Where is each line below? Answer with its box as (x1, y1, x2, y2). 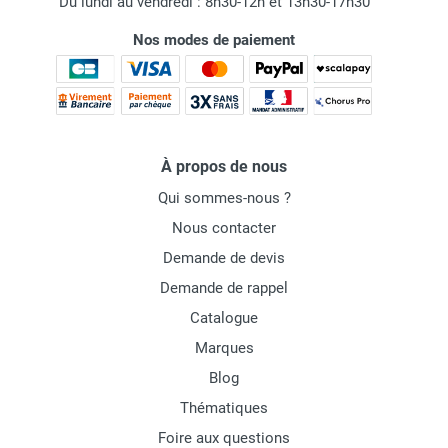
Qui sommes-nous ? (157, 189, 291, 208)
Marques (194, 339, 254, 358)
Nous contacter (172, 219, 276, 238)
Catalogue (190, 309, 258, 328)
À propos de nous (161, 157, 287, 177)
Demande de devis (163, 249, 285, 268)
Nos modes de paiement (133, 31, 295, 50)
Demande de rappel (160, 279, 288, 298)
